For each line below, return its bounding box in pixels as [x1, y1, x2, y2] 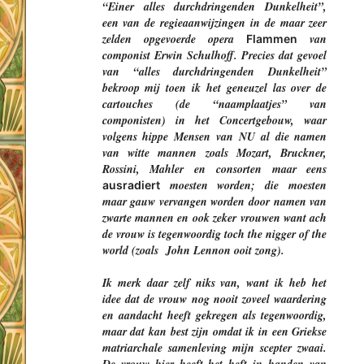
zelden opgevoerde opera [102, 31, 247, 47]
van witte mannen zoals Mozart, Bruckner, [102, 145, 327, 161]
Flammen [246, 32, 298, 45]
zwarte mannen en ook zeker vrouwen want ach [102, 210, 327, 226]
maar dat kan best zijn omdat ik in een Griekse [102, 323, 327, 340]
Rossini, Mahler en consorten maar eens [102, 161, 327, 177]
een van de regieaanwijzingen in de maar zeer [102, 15, 327, 31]
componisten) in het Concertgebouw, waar [102, 112, 327, 128]
